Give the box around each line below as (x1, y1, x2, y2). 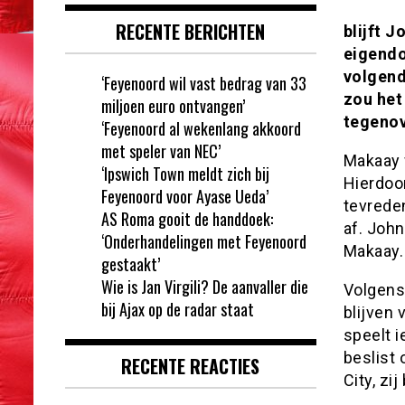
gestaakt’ (101, 251, 160, 276)
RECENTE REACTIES (121, 352, 260, 380)
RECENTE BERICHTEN (116, 17, 266, 45)
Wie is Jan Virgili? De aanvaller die (101, 274, 308, 298)
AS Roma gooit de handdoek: (101, 206, 273, 231)
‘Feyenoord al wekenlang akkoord (101, 116, 301, 140)
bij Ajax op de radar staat (101, 297, 254, 321)
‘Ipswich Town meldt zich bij (101, 161, 269, 185)
